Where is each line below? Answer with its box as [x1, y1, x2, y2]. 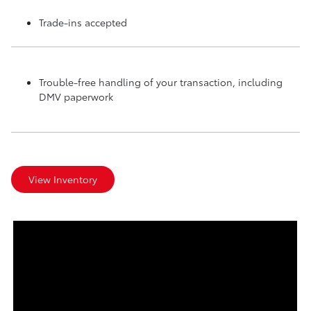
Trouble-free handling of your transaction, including [39, 74, 283, 89]
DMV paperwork [39, 89, 113, 103]
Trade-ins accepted [39, 15, 127, 29]
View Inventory [28, 171, 97, 186]
